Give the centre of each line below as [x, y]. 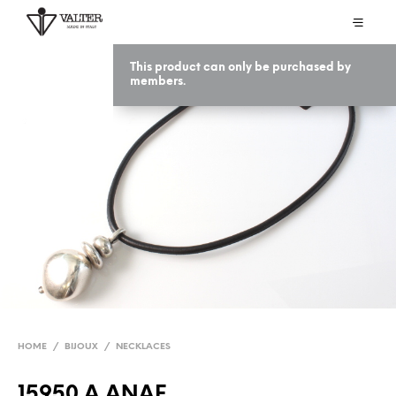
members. [158, 82]
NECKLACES [143, 346]
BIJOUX [81, 346]
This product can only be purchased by [240, 68]
